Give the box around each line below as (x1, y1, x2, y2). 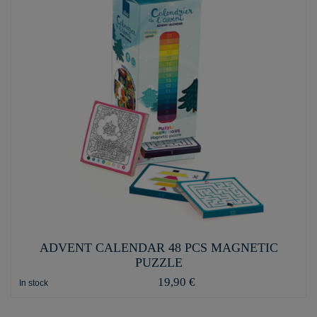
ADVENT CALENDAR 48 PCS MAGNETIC (39, 240, 278, 255)
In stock (18, 277, 48, 288)
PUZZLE (134, 255, 183, 270)
